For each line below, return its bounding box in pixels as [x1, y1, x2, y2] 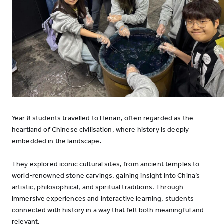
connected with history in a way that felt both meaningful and [12, 206, 204, 214]
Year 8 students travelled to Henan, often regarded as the [12, 114, 193, 122]
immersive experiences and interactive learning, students [12, 194, 194, 203]
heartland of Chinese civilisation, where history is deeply [12, 125, 189, 134]
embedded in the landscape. [12, 137, 102, 145]
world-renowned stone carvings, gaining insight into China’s [12, 171, 200, 180]
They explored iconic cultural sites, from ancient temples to [12, 160, 200, 168]
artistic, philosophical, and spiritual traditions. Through [12, 183, 184, 191]
